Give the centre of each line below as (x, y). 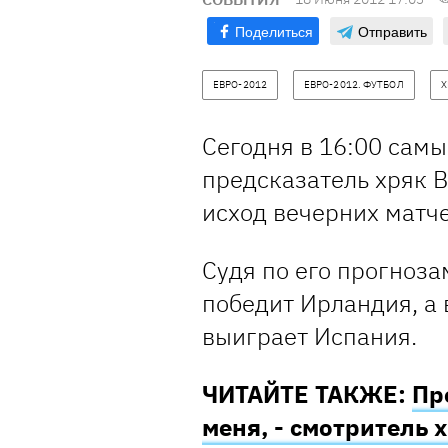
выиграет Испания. (309, 336)
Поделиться (274, 31)
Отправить (392, 31)
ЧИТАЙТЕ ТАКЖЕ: (307, 394)
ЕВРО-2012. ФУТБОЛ (353, 85)
